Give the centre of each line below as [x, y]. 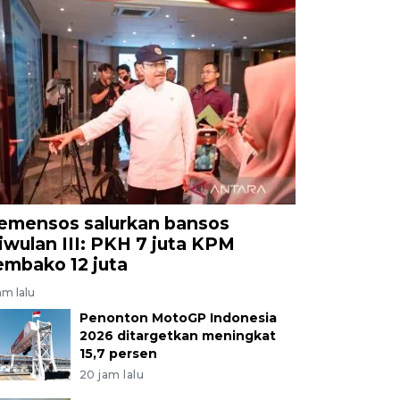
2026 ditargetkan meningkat [177, 335]
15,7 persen [118, 353]
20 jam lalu [112, 374]
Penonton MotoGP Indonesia [178, 317]
